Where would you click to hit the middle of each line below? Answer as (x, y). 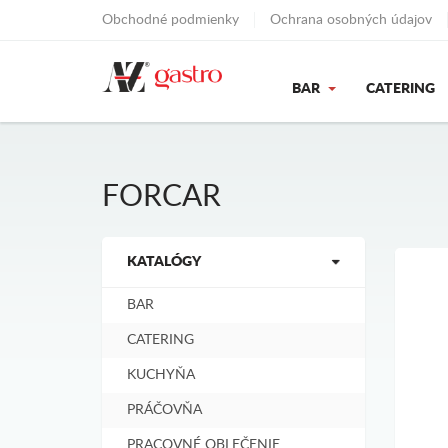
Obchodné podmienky (170, 20)
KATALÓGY (164, 262)
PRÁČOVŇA (164, 410)
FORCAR (161, 197)
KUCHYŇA (161, 375)
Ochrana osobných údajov (351, 20)
